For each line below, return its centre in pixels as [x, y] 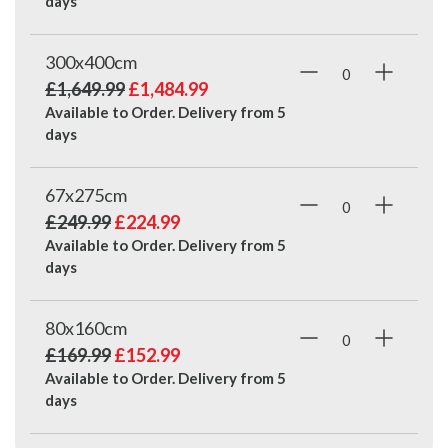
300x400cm [91, 62]
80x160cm [86, 328]
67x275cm [86, 195]
